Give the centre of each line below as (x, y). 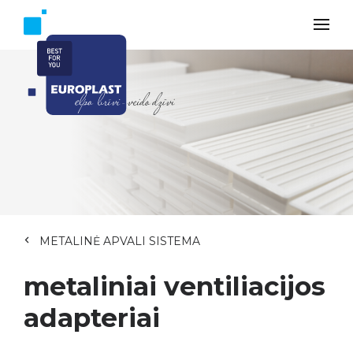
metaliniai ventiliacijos (175, 286)
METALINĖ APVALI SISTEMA (120, 241)
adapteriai (92, 318)
